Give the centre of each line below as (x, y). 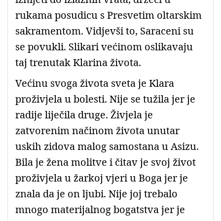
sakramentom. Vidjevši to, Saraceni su (105, 31)
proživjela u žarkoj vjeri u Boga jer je (102, 178)
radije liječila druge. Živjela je (84, 114)
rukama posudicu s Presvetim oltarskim (109, 15)
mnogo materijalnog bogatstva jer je (100, 209)
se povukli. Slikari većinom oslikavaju (104, 46)
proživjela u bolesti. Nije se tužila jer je (105, 99)
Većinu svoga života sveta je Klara (95, 83)
